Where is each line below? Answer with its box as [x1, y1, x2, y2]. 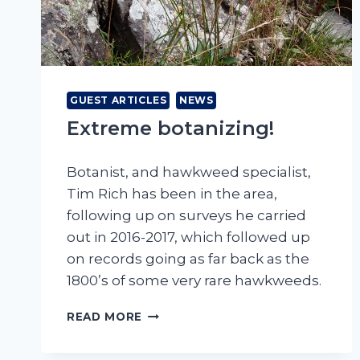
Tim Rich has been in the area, [67, 186, 277, 202]
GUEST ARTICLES [70, 94, 167, 107]
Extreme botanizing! [67, 117, 274, 141]
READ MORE [67, 310, 143, 324]
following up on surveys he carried [67, 207, 306, 224]
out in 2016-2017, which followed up [67, 229, 310, 246]
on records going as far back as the [67, 251, 309, 268]
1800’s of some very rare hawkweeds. [67, 272, 321, 289]
